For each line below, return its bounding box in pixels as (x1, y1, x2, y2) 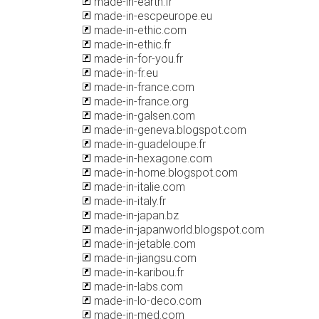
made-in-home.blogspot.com (91, 166, 238, 179)
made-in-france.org (91, 95, 189, 108)
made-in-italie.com (91, 180, 185, 194)
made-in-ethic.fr (91, 38, 171, 51)
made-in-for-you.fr (91, 52, 183, 66)
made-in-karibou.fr (91, 266, 184, 279)
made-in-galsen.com (91, 109, 195, 122)
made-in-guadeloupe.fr (91, 137, 206, 151)
